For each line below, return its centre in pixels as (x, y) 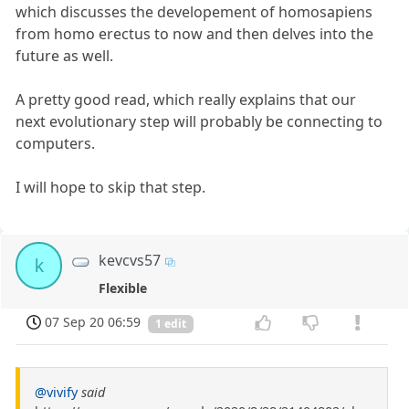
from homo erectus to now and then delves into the (195, 34)
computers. (56, 144)
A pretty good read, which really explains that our (186, 100)
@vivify (56, 393)
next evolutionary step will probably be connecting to (199, 122)
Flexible (123, 288)
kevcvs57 (130, 261)
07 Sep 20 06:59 (93, 322)
